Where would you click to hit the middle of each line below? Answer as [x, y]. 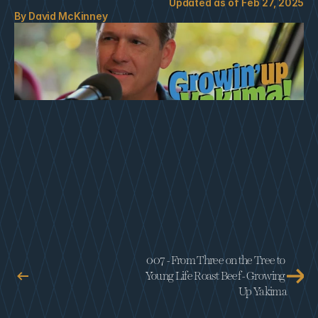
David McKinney [68, 16]
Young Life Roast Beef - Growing [215, 276]
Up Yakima [262, 292]
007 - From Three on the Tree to [216, 261]
